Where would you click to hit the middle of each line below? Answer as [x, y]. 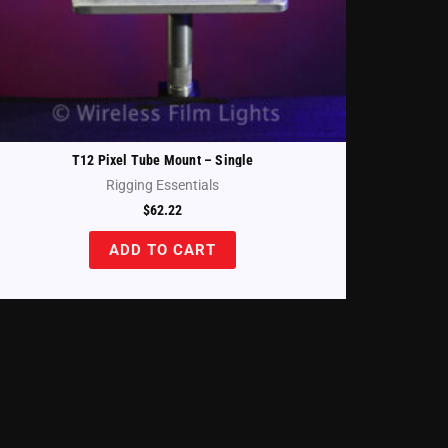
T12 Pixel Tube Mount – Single [162, 159]
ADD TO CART [163, 249]
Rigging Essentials [163, 185]
